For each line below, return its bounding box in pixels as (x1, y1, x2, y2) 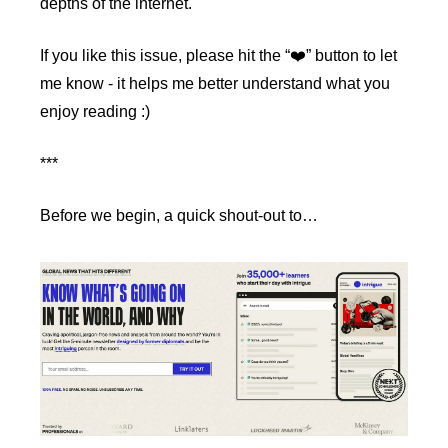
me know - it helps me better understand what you (40, 75, 390, 92)
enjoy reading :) (40, 103, 150, 120)
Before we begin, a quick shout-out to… (40, 207, 318, 224)
